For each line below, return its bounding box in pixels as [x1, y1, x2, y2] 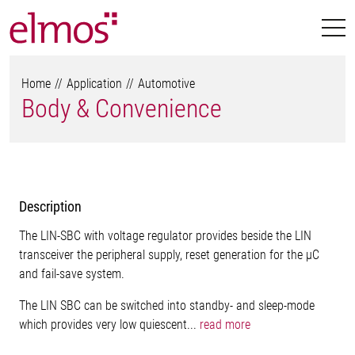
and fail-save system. [19, 266, 124, 281]
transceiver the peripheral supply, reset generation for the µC [19, 247, 319, 262]
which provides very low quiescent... [19, 317, 200, 332]
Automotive [138, 76, 195, 91]
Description [19, 198, 82, 215]
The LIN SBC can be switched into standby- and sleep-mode [19, 298, 315, 313]
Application [67, 76, 122, 91]
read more [200, 317, 250, 332]
